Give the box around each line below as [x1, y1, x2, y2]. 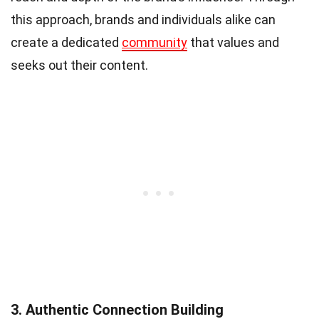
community [122, 34, 187, 50]
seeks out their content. [11, 57, 148, 73]
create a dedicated [11, 34, 122, 50]
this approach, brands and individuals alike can [11, 11, 276, 27]
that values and [187, 34, 279, 50]
